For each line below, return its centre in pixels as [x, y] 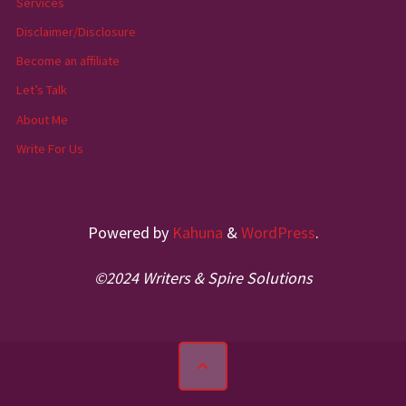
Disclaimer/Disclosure [76, 32]
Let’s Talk [42, 90]
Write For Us [50, 148]
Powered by [128, 233]
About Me [42, 119]
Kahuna [195, 233]
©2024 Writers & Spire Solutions [203, 278]
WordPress [278, 233]
